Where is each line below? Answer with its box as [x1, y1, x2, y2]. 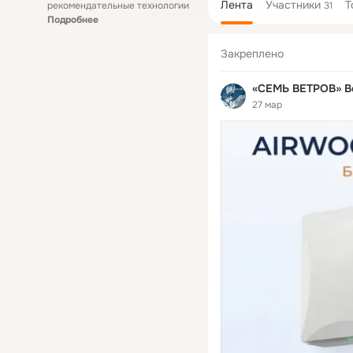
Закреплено [221, 46, 284, 61]
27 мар [252, 98, 282, 111]
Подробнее [47, 13, 98, 26]
